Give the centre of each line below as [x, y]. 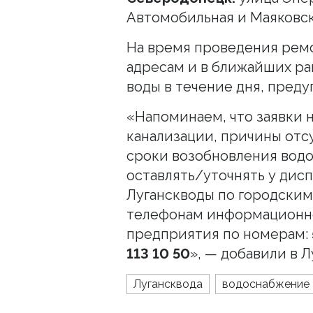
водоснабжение [266, 284]
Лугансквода [168, 284]
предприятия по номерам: [219, 234]
